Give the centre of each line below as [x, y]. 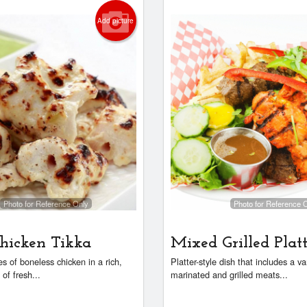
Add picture [116, 21]
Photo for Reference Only [46, 203]
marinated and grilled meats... [229, 275]
